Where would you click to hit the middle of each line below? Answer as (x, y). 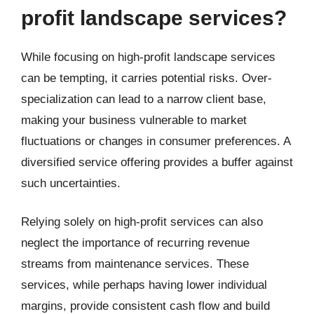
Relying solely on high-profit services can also (142, 222)
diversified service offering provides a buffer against (157, 162)
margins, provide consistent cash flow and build (145, 306)
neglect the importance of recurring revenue (135, 243)
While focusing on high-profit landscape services (148, 57)
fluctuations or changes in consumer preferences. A (156, 141)
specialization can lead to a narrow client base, (144, 99)
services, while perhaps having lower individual (144, 285)
